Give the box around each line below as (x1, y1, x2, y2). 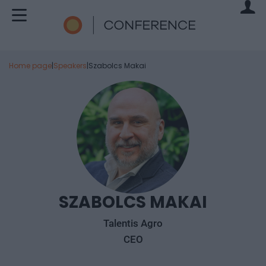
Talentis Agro (103, 217, 163, 229)
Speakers (53, 61, 87, 71)
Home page (9, 61, 52, 71)
